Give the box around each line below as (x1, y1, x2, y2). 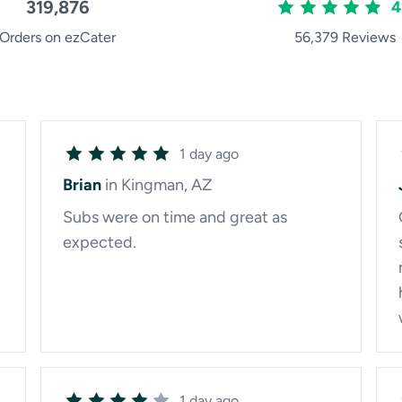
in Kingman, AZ (104, 175, 213, 195)
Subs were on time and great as (62, 207, 287, 227)
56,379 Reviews (293, 29, 396, 46)
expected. (62, 232, 136, 252)
